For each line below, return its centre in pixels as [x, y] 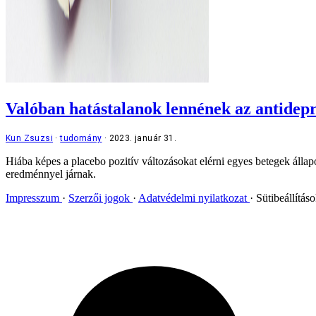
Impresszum [34, 197]
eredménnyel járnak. [51, 174]
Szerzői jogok [101, 197]
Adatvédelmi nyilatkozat [194, 197]
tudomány [81, 138]
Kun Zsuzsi [30, 138]
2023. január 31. [143, 138]
